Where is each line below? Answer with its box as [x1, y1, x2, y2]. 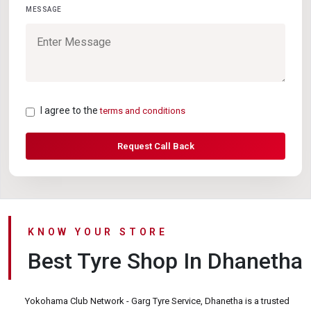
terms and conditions [100, 106, 185, 117]
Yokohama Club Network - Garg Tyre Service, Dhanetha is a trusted [25, 296, 289, 307]
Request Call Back [117, 141, 194, 152]
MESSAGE [26, 5, 62, 13]
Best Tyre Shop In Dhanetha [28, 248, 303, 275]
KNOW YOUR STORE [28, 226, 168, 238]
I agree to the [40, 105, 100, 117]
